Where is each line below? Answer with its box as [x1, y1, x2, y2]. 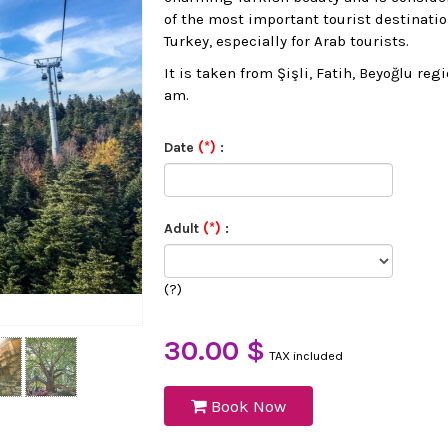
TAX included [269, 348, 344, 363]
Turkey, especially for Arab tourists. [164, 32, 410, 50]
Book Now [207, 396, 287, 416]
